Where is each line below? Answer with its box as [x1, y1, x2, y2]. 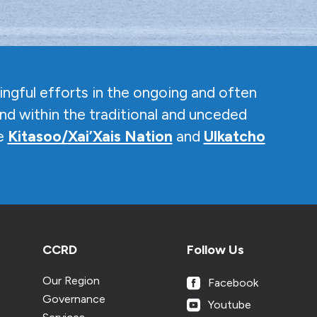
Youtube [207, 298, 251, 311]
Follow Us [186, 242, 244, 258]
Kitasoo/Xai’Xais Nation [7, 127, 173, 145]
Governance [42, 292, 106, 306]
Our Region [42, 274, 100, 287]
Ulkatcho [203, 127, 265, 145]
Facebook [207, 276, 258, 289]
